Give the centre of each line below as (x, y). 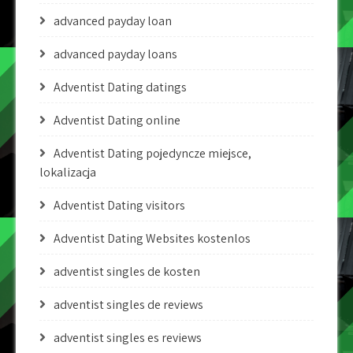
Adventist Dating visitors (119, 205)
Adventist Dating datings (120, 87)
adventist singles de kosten (127, 271)
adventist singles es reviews (128, 338)
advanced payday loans (115, 54)
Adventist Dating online (117, 120)
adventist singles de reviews (128, 305)
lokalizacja (68, 172)
